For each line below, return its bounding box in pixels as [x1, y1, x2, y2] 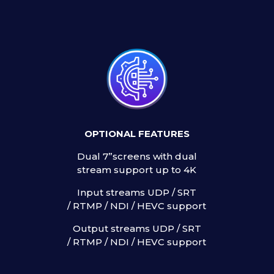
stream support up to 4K [77, 164, 197, 176]
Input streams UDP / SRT [77, 187, 197, 199]
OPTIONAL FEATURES [84, 128, 190, 140]
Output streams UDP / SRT [72, 223, 201, 235]
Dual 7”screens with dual [76, 150, 197, 163]
